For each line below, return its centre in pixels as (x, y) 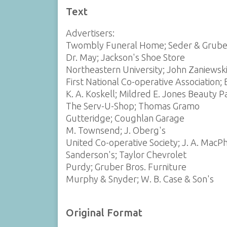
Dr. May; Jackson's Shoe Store (125, 57)
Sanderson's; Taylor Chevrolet (126, 155)
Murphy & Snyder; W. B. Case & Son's (140, 179)
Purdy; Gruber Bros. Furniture (126, 167)
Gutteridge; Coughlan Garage (125, 118)
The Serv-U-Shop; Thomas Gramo (133, 106)
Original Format (104, 213)
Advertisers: (90, 33)
